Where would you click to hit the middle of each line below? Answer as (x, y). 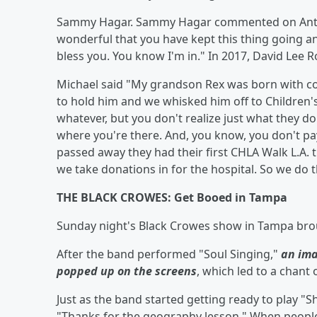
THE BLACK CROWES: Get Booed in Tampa (172, 197)
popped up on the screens (127, 271)
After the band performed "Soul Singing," (169, 254)
